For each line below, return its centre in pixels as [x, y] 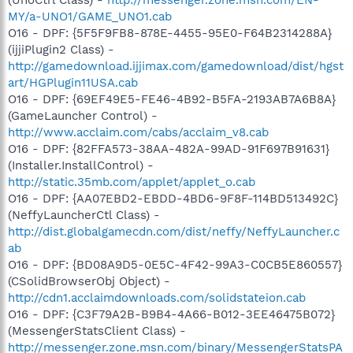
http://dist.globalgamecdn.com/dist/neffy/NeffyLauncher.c [174, 231]
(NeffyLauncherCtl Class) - [84, 215]
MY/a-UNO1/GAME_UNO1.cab [90, 16]
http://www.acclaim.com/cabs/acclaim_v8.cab [138, 132]
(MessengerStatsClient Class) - [97, 331]
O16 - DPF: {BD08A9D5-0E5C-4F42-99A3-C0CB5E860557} [175, 264]
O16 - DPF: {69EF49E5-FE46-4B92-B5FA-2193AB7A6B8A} [172, 99]
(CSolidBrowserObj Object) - [89, 281]
